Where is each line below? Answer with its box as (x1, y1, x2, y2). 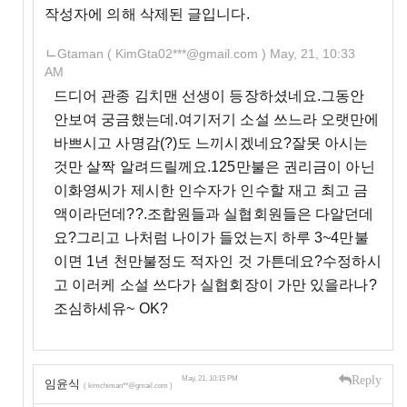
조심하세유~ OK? (53, 300, 168, 316)
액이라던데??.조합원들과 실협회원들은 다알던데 (53, 205, 374, 222)
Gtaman (56, 45, 107, 61)
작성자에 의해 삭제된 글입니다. (44, 5, 250, 22)
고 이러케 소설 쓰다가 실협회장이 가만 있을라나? (53, 276, 377, 293)
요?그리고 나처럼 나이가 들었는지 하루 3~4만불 (53, 229, 369, 245)
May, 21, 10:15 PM (181, 373, 238, 382)
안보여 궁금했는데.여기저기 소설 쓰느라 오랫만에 (53, 111, 380, 127)
